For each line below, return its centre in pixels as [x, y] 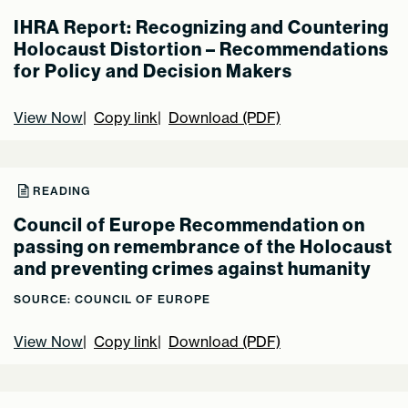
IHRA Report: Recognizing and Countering [201, 27]
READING [61, 190]
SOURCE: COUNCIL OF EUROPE [112, 299]
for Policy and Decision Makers [153, 71]
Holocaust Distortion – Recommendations [201, 49]
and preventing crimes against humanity [193, 268]
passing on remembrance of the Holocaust [203, 246]
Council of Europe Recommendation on [189, 224]
